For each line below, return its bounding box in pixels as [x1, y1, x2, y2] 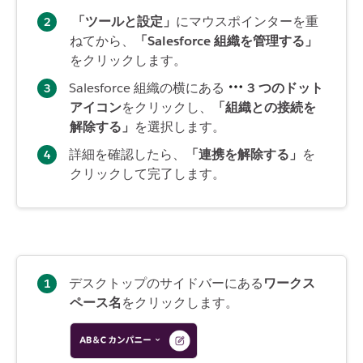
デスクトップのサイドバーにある [69, 274, 263, 292]
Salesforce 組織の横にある [69, 79, 228, 96]
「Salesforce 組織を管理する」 [135, 32, 318, 49]
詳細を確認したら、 [69, 145, 186, 163]
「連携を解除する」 [186, 145, 302, 163]
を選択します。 [135, 117, 225, 135]
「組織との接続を [212, 98, 316, 116]
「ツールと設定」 [72, 12, 176, 30]
